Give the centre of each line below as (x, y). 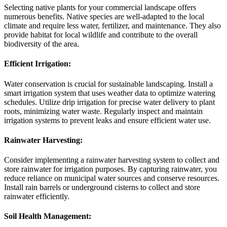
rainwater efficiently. (37, 197)
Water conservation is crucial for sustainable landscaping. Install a (108, 84)
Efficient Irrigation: (37, 64)
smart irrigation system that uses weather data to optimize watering (110, 93)
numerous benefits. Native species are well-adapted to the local (104, 16)
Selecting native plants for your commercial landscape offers (100, 7)
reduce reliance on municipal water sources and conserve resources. (112, 178)
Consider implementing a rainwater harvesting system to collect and (112, 160)
